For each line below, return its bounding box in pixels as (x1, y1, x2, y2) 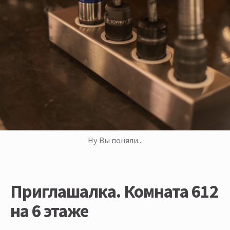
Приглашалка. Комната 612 (10, 180, 218, 203)
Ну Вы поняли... (87, 135, 143, 146)
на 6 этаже (10, 200, 89, 223)
